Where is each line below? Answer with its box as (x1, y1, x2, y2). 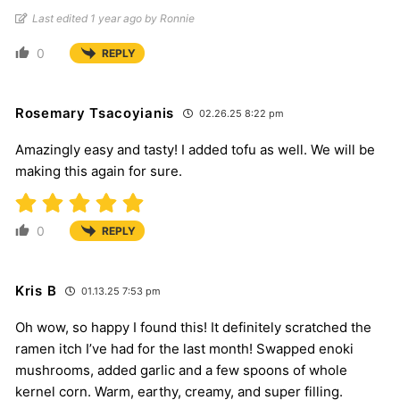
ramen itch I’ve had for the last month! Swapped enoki (15, 339, 354, 357)
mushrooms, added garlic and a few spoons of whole (15, 361, 347, 379)
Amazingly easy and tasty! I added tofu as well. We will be (15, 140, 375, 158)
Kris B (15, 281, 57, 299)
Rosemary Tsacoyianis (15, 104, 174, 121)
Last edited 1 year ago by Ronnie (32, 11, 195, 25)
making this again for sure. (15, 162, 182, 179)
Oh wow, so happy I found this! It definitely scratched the (15, 318, 371, 336)
